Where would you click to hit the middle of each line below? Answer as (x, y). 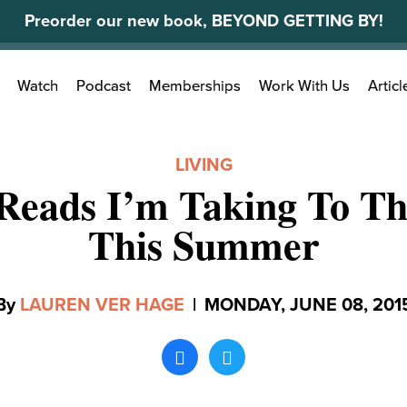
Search (79, 77)
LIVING (203, 165)
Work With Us (304, 87)
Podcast (104, 87)
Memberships (195, 87)
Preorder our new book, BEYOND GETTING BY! (203, 21)
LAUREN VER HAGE (102, 305)
